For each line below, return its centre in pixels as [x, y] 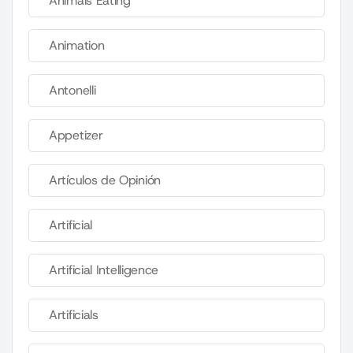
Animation [77, 46]
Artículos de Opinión [105, 180]
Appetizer [76, 136]
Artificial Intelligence [104, 270]
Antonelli [72, 91]
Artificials [74, 315]
